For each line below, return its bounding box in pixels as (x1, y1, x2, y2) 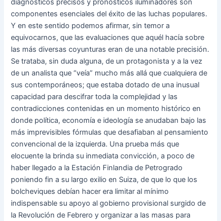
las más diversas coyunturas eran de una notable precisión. (11, 45, 210, 54)
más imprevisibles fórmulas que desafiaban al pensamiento (11, 128, 209, 137)
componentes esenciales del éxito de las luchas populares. (11, 9, 208, 19)
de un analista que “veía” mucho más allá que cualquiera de (11, 69, 208, 78)
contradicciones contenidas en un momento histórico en (11, 104, 201, 113)
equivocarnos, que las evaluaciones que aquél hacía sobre (11, 33, 205, 42)
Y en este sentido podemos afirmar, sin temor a (11, 21, 170, 31)
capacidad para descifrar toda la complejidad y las (11, 92, 178, 102)
